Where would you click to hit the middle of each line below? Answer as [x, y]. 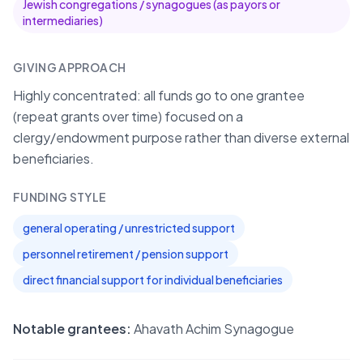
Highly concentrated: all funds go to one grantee [159, 95]
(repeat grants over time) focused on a [128, 116]
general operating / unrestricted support [129, 228]
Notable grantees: [72, 329]
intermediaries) [63, 20]
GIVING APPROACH [70, 67]
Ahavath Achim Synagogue [214, 329]
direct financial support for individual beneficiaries [153, 280]
